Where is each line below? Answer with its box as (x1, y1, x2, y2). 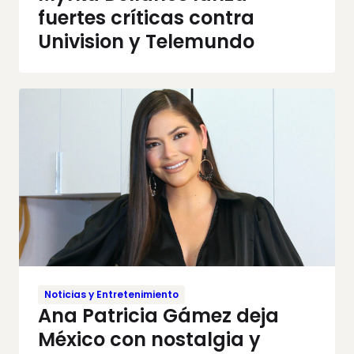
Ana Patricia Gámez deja (38, 302, 279, 329)
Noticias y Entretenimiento (44, 287, 179, 301)
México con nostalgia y (38, 326, 261, 352)
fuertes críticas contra (38, 4, 254, 31)
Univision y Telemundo (38, 28, 254, 55)
